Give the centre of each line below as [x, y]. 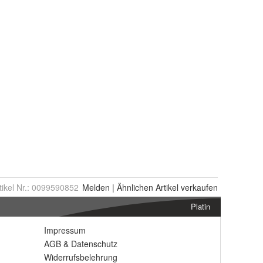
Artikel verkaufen [186, 187]
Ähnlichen [135, 187]
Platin [200, 206]
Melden [96, 187]
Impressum [65, 230]
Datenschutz [94, 244]
